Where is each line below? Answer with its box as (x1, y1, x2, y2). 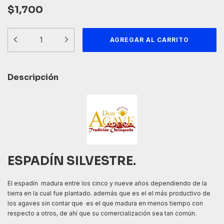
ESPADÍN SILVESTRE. (7, 153, 136, 168)
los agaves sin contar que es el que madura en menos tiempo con (7, 199, 203, 207)
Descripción (7, 72, 58, 82)
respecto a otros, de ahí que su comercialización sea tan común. (7, 209, 196, 217)
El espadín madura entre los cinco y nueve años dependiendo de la (7, 179, 207, 187)
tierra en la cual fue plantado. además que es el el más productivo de (7, 189, 210, 197)
